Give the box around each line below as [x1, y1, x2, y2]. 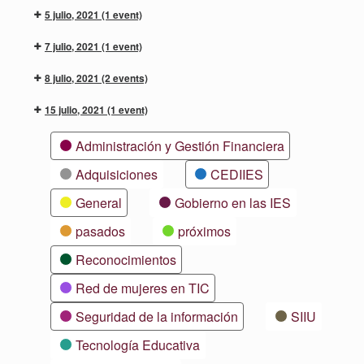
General [76, 193, 122, 212]
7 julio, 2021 [45, 38, 102, 54]
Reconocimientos [76, 249, 176, 269]
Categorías [28, 131, 79, 147]
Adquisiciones [76, 164, 158, 184]
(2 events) [102, 70, 148, 85]
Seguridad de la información [76, 306, 238, 326]
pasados [76, 221, 125, 240]
